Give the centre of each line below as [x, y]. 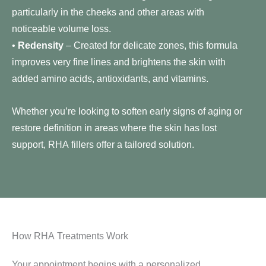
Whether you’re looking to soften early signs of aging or [127, 111]
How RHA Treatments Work [70, 235]
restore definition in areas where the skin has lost [114, 127]
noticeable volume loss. [61, 29]
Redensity [41, 45]
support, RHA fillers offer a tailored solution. [103, 144]
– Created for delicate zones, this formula [151, 45]
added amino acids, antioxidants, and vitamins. [110, 79]
